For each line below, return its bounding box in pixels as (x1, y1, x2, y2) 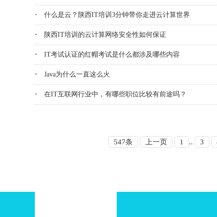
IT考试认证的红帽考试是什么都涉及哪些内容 (44, 51, 180, 58)
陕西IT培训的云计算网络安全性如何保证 (44, 31, 166, 38)
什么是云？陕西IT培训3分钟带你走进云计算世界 (44, 11, 190, 18)
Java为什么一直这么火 (44, 71, 110, 78)
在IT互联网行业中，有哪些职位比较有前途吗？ (44, 91, 186, 98)
